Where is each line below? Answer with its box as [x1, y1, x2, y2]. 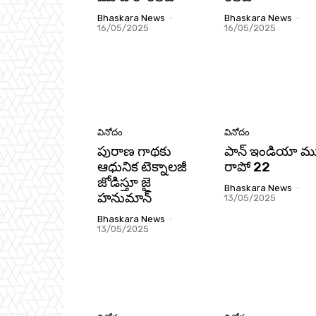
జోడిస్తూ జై [97, 174, 151, 190]
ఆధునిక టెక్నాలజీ [97, 158, 187, 175]
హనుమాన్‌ [97, 189, 152, 206]
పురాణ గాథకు [97, 142, 171, 159]
